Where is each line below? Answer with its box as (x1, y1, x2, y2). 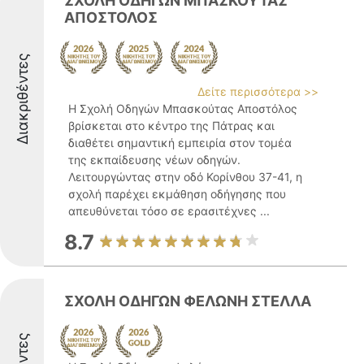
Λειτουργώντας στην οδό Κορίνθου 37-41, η (68, 170, 302, 184)
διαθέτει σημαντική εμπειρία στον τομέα (68, 136, 292, 149)
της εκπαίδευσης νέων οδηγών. (68, 153, 240, 167)
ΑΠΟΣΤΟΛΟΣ (64, 9, 158, 26)
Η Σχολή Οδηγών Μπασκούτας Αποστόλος (68, 102, 297, 115)
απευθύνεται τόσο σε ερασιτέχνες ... (68, 204, 270, 218)
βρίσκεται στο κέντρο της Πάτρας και (68, 119, 275, 132)
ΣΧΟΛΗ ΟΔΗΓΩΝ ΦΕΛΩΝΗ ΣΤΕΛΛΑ (64, 292, 311, 310)
